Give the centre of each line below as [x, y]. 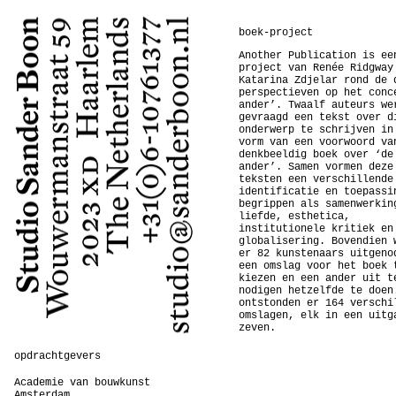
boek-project [276, 33]
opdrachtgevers [57, 356]
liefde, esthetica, [294, 217]
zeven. [257, 328]
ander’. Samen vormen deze [316, 167]
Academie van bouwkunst [82, 383]
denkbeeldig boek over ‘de [316, 155]
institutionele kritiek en [316, 229]
